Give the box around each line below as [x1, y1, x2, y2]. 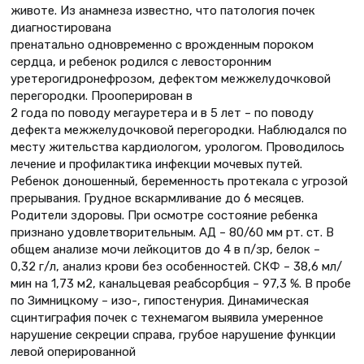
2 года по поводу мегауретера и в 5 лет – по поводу [11, 105, 314, 120]
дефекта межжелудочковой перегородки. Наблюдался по [11, 122, 347, 137]
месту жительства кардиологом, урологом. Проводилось [11, 139, 344, 154]
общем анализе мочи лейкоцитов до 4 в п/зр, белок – [11, 241, 320, 257]
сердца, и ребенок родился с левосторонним [11, 54, 271, 69]
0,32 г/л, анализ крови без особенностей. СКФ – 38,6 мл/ [11, 258, 342, 274]
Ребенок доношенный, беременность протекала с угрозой [11, 173, 348, 188]
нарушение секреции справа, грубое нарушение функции [11, 327, 336, 342]
